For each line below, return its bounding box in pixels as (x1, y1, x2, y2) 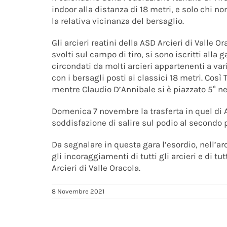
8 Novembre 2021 (52, 187, 104, 195)
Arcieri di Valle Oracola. (52, 162, 140, 173)
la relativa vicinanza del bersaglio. (52, 15, 184, 26)
